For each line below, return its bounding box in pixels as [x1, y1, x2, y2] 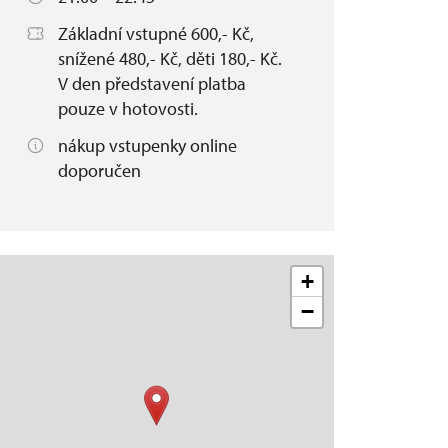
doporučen [58, 159, 141, 182]
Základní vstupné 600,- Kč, [58, 22, 254, 45]
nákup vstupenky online [58, 134, 237, 157]
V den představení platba [58, 72, 246, 95]
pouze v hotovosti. [58, 97, 198, 120]
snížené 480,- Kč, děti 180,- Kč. [58, 47, 282, 70]
